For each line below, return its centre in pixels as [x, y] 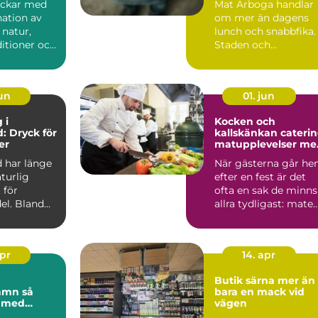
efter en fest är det [260, 176]
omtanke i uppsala [263, 155]
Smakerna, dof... [253, 217]
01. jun [259, 95]
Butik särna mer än [246, 280]
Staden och [242, 44]
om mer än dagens [262, 17]
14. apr [259, 254]
